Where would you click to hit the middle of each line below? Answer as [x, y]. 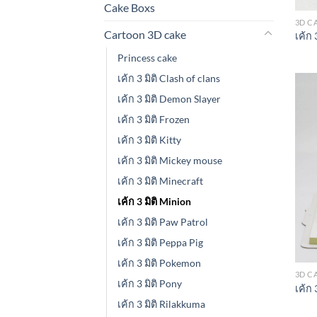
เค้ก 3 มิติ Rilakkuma [161, 304]
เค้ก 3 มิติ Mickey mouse [170, 160]
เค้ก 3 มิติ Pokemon [159, 263]
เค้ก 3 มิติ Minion [154, 201]
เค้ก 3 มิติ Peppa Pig [160, 242]
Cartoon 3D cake [145, 34]
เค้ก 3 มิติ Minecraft [160, 180]
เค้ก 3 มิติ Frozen [154, 119]
